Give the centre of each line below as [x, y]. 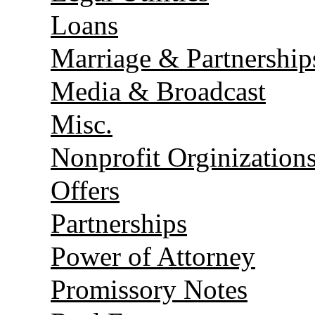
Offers [85, 190]
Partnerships [119, 223]
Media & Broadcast [158, 91]
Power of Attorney [153, 256]
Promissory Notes [149, 289]
